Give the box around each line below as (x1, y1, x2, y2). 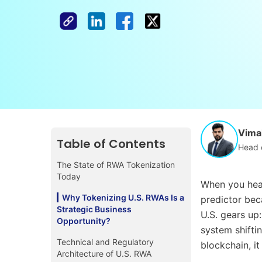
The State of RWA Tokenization (57, 159, 175, 170)
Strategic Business (57, 204, 132, 214)
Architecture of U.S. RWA (57, 248, 151, 258)
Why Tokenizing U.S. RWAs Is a (62, 192, 184, 202)
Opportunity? (57, 215, 111, 226)
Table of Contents (57, 136, 166, 152)
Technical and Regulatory (57, 236, 154, 247)
